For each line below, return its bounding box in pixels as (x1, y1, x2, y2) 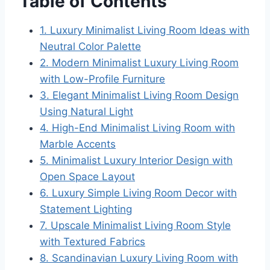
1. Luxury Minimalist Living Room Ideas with (40, 24, 250, 36)
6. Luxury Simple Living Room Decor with (40, 186, 237, 199)
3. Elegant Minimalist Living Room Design (40, 89, 239, 101)
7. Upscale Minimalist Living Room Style (40, 219, 231, 231)
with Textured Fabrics (40, 235, 145, 248)
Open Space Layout (40, 170, 135, 183)
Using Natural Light (40, 105, 133, 118)
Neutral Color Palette (40, 40, 141, 52)
